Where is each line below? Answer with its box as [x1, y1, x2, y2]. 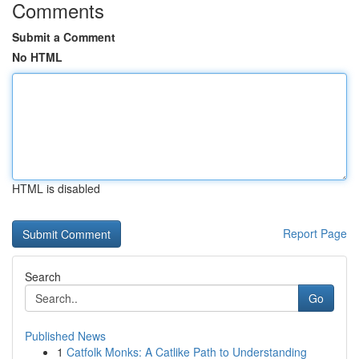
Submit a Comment [12, 29, 115, 45]
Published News [25, 328, 106, 344]
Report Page [283, 225, 347, 241]
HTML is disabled [12, 180, 100, 196]
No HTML [12, 49, 63, 65]
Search [25, 268, 61, 284]
